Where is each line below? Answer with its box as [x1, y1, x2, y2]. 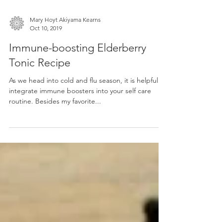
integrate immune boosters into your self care [9, 108, 151, 117]
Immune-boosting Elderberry [9, 63, 146, 76]
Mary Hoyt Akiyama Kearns [30, 38, 101, 45]
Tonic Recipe [9, 78, 70, 91]
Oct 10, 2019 [30, 46, 62, 54]
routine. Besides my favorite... [9, 118, 101, 127]
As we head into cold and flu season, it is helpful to [9, 98, 166, 107]
